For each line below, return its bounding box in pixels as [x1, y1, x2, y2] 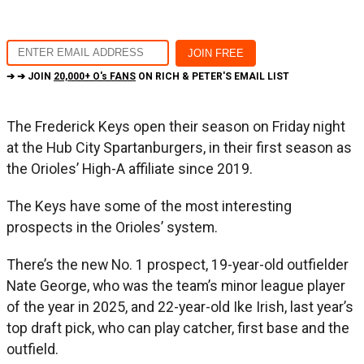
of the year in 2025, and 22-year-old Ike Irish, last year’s [6, 297, 353, 315]
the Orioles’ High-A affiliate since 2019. [6, 159, 253, 177]
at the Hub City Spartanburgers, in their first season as [6, 138, 352, 156]
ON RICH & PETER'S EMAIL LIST [136, 70, 289, 82]
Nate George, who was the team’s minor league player [6, 276, 345, 294]
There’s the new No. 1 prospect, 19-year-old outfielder [6, 255, 349, 273]
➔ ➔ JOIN [6, 70, 54, 82]
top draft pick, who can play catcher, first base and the [6, 318, 349, 336]
